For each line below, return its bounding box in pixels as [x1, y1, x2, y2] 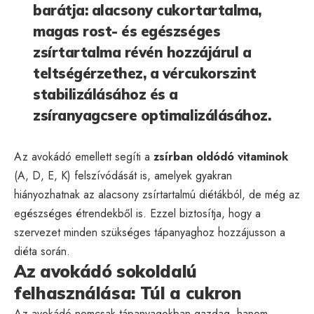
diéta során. [14, 243, 70, 259]
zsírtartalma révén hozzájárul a [33, 43, 252, 61]
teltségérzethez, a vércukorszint [33, 64, 257, 82]
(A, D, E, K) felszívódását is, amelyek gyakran [14, 167, 232, 184]
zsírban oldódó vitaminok [153, 148, 288, 165]
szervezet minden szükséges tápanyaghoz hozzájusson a [14, 224, 285, 240]
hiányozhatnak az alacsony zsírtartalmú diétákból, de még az [14, 186, 300, 203]
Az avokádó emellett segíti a [14, 148, 153, 165]
